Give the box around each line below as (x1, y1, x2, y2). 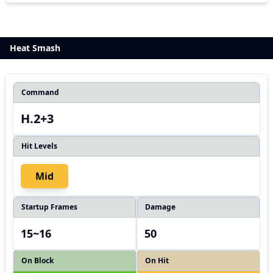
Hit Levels (21, 141, 57, 151)
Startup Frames (21, 202, 77, 212)
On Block (21, 255, 54, 266)
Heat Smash (10, 42, 60, 54)
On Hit (145, 255, 169, 266)
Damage (145, 202, 175, 212)
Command (21, 87, 59, 97)
